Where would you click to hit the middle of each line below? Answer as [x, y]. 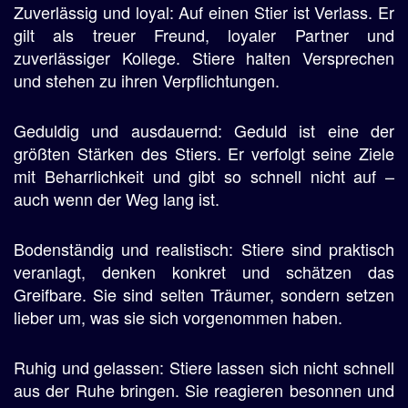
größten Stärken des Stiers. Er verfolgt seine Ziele [204, 153]
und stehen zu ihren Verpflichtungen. [147, 80]
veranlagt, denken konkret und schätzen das [204, 271]
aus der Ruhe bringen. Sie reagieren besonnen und [204, 390]
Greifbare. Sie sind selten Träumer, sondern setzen [204, 294]
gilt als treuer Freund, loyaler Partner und [204, 35]
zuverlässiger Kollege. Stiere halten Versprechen [204, 57]
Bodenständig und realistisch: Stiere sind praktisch [204, 249]
